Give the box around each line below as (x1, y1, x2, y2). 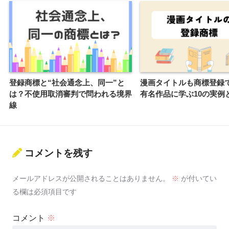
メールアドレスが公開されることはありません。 (12, 174, 170, 183)
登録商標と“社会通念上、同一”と (9, 78, 125, 87)
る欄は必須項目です (12, 188, 77, 196)
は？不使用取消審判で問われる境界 (9, 89, 132, 98)
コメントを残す (25, 148, 93, 159)
